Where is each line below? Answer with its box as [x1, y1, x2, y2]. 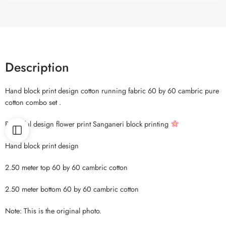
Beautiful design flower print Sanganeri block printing [5, 119, 171, 129]
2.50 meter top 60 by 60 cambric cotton [5, 161, 128, 173]
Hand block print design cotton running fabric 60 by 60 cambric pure [5, 85, 219, 96]
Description [5, 58, 69, 77]
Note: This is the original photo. [5, 205, 101, 216]
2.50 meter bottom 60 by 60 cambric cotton [5, 183, 139, 194]
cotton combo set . [5, 97, 61, 108]
